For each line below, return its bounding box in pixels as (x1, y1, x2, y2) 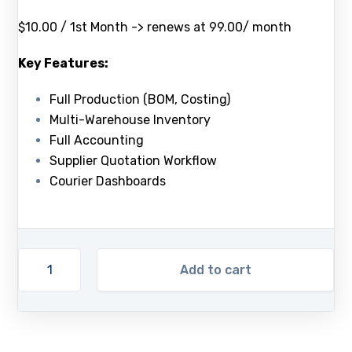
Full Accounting (49, 133, 145, 148)
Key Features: (18, 56, 109, 71)
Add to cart (179, 262, 251, 277)
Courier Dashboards (49, 174, 167, 189)
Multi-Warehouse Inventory (49, 112, 211, 128)
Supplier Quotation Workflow (49, 153, 218, 169)
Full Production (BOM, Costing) (49, 92, 231, 108)
